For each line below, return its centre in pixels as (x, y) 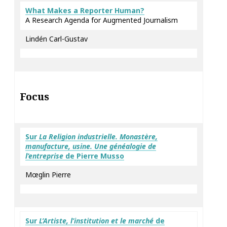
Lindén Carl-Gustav (56, 39)
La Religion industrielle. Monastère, (98, 137)
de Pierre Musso (94, 156)
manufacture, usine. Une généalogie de (91, 146)
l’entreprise (44, 156)
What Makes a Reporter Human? (85, 10)
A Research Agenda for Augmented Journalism (102, 20)
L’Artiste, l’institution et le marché (96, 221)
